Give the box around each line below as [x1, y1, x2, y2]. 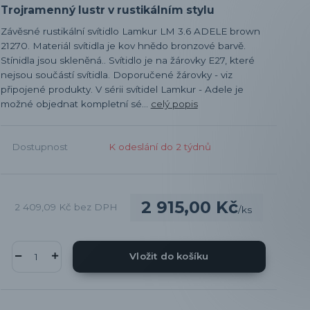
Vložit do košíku [129, 250, 209, 262]
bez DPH [73, 201, 118, 213]
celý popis [150, 98, 198, 109]
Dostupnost [11, 140, 68, 152]
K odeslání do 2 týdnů [108, 140, 211, 152]
